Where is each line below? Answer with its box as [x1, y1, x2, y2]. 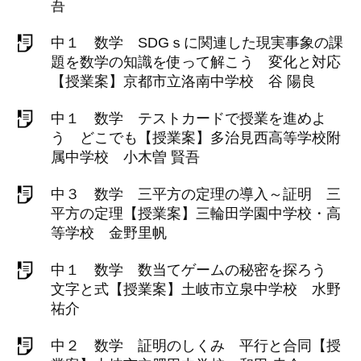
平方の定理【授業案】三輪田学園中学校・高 [51, 205, 341, 222]
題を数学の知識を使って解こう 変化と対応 [51, 54, 341, 70]
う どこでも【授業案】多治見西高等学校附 [51, 130, 341, 146]
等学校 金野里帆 [51, 225, 167, 241]
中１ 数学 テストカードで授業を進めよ [51, 110, 326, 127]
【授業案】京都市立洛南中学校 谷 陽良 [51, 73, 316, 89]
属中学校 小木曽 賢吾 [51, 149, 200, 165]
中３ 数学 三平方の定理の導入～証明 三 [51, 186, 341, 202]
